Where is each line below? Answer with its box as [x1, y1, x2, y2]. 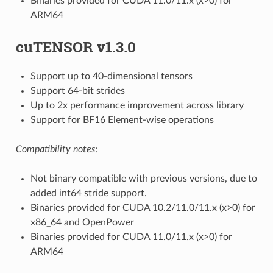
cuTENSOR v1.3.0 [15, 37, 136, 57]
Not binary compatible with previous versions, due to [30, 173, 257, 183]
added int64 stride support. [30, 188, 147, 198]
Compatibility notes [15, 144, 95, 154]
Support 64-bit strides [30, 85, 125, 96]
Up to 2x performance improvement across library [30, 100, 244, 110]
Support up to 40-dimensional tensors [30, 71, 193, 81]
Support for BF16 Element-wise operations [30, 115, 214, 125]
